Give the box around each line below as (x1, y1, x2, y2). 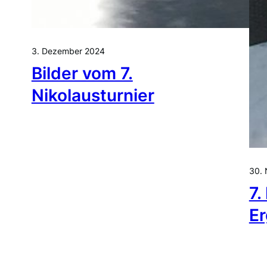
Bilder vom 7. (31, 63, 133, 83)
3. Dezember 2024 (31, 46, 105, 56)
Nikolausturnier (31, 85, 154, 105)
